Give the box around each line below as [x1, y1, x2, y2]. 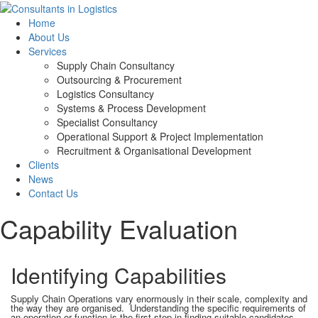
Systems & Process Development [57, 101, 206, 116]
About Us [28, 30, 70, 45]
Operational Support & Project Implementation [57, 129, 263, 144]
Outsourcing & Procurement [57, 72, 182, 87]
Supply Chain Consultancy [57, 58, 175, 73]
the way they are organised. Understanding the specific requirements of [11, 301, 306, 315]
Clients [28, 158, 59, 172]
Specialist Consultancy [57, 115, 158, 130]
